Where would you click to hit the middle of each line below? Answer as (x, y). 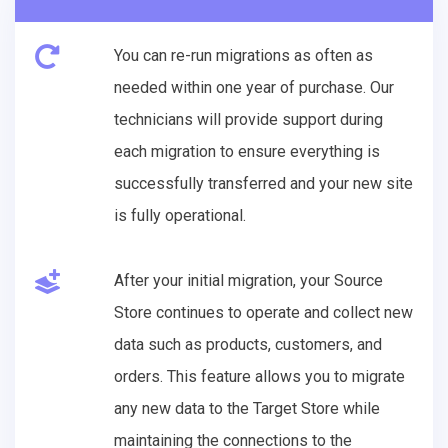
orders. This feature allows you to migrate (259, 376)
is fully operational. (180, 215)
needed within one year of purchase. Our (254, 87)
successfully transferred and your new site (263, 183)
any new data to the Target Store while (247, 408)
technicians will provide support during (248, 119)
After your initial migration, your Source (248, 280)
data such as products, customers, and (248, 344)
